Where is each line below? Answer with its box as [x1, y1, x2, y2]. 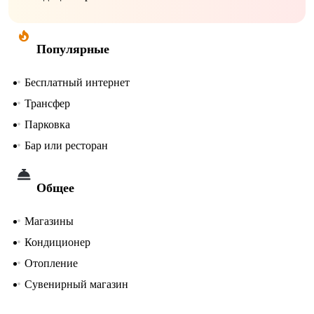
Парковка [25, 118, 70, 131]
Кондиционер [25, 236, 90, 249]
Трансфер [25, 97, 70, 110]
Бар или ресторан [25, 139, 108, 152]
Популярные [36, 42, 109, 57]
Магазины [25, 215, 74, 228]
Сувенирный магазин [25, 278, 128, 291]
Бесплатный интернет [25, 76, 130, 89]
